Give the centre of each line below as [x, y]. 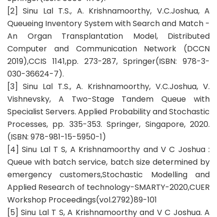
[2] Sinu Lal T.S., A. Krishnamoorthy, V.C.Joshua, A [108, 11]
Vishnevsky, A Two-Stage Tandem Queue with [108, 99]
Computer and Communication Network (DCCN [108, 49]
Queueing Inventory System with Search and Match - [108, 24]
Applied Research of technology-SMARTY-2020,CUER [108, 187]
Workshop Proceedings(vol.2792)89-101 [82, 200]
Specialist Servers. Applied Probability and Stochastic [108, 112]
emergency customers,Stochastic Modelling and [108, 175]
